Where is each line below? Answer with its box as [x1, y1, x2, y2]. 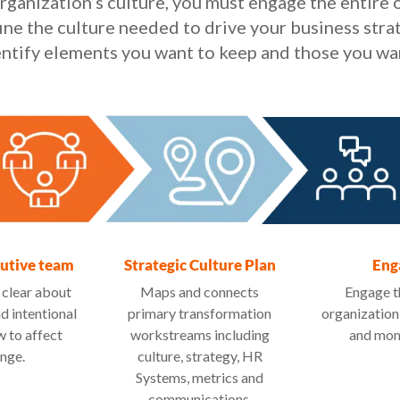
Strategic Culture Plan [123, 255, 276, 275]
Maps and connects [140, 283, 260, 301]
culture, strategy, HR [137, 347, 262, 365]
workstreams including [129, 326, 270, 344]
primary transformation [128, 304, 272, 322]
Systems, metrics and [136, 369, 264, 387]
